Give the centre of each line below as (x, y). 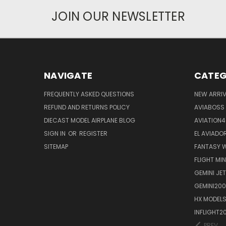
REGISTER (93, 133)
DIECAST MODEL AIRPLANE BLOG (90, 120)
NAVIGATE (68, 75)
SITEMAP (56, 146)
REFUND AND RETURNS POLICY (87, 107)
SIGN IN (55, 133)
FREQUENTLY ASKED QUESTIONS (89, 94)
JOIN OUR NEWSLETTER (118, 16)
